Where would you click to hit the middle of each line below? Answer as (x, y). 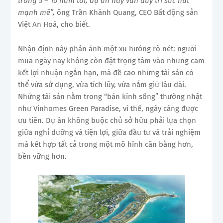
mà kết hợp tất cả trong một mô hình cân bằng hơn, (106, 144)
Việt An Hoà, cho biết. (54, 24)
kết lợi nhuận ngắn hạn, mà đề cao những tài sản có (106, 72)
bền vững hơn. (42, 156)
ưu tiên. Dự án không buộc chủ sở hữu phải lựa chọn (107, 120)
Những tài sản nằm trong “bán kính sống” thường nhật (110, 96)
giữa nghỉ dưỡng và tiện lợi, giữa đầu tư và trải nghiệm (109, 132)
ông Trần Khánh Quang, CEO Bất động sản (127, 12)
